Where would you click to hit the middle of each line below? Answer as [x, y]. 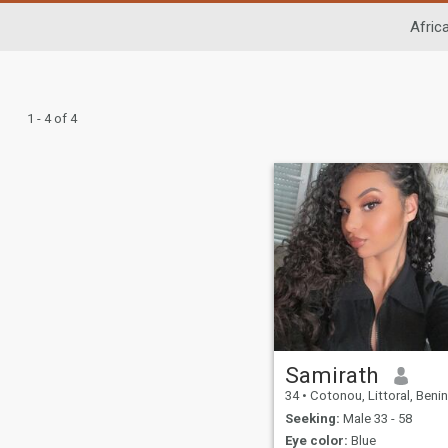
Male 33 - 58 [375, 418]
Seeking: [312, 418]
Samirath [331, 375]
